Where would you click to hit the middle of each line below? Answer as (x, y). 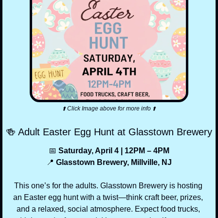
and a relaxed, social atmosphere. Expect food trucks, (108, 209)
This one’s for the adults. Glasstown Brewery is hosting (108, 186)
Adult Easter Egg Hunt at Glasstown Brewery (114, 132)
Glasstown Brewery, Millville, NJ (113, 163)
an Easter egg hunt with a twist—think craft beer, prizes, (108, 198)
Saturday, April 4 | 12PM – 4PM (113, 151)
